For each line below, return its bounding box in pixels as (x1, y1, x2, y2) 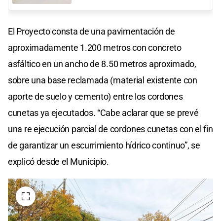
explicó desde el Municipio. (8, 156, 109, 167)
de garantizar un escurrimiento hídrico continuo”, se (8, 140, 200, 150)
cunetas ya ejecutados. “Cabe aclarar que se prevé (8, 107, 199, 118)
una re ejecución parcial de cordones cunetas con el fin (8, 123, 213, 134)
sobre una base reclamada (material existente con (8, 74, 197, 85)
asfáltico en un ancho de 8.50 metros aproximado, (8, 58, 196, 69)
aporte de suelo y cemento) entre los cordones (8, 91, 183, 102)
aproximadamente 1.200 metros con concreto (8, 42, 182, 53)
